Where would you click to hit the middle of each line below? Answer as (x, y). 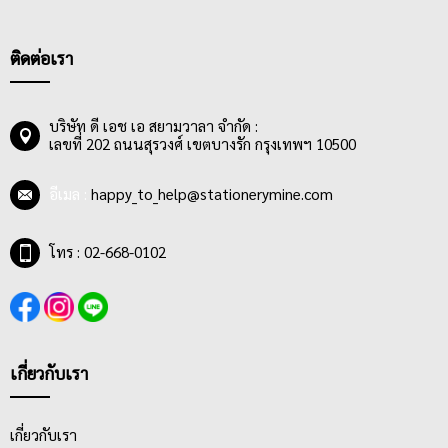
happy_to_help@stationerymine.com (212, 194)
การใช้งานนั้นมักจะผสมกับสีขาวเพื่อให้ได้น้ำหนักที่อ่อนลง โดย (207, 30)
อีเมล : (70, 194)
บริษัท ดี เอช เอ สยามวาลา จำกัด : (153, 126)
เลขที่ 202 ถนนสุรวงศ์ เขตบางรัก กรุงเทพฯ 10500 (202, 144)
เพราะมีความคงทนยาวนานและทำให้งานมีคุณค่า (170, 76)
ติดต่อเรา (41, 58)
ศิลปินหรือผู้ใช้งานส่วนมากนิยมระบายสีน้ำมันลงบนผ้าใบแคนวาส (217, 53)
